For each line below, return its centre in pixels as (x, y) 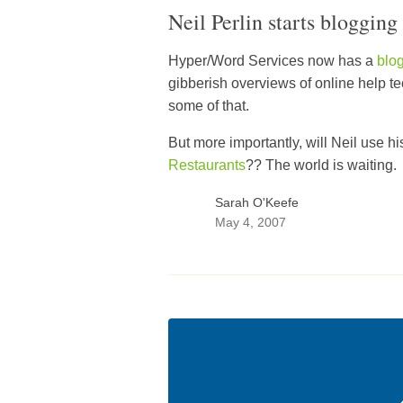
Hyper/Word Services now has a (273, 61)
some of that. (209, 106)
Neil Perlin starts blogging (283, 22)
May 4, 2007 (251, 222)
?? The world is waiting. (321, 166)
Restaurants (207, 166)
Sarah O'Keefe (257, 202)
